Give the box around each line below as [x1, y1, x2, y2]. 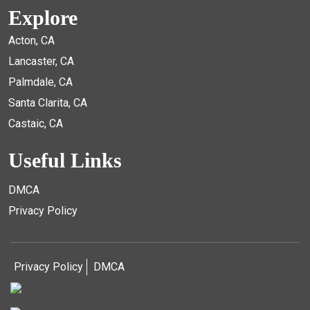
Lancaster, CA [8, 55, 74, 68]
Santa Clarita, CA [8, 96, 87, 109]
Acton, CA [8, 34, 55, 47]
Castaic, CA [8, 117, 63, 130]
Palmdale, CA [8, 75, 73, 89]
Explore [8, 6, 77, 29]
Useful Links [8, 149, 122, 172]
